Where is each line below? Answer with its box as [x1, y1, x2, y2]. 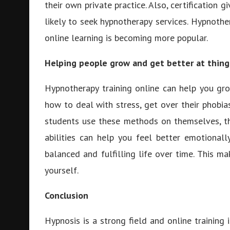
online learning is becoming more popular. [45, 32, 208, 44]
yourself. [45, 164, 79, 176]
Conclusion [45, 189, 88, 201]
